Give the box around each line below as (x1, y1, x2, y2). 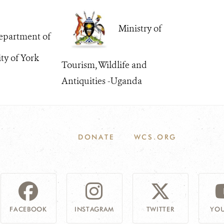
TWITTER (146, 204, 174, 213)
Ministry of (116, 22, 162, 35)
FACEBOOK (9, 204, 47, 213)
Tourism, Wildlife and (61, 58, 147, 71)
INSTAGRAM (74, 204, 114, 213)
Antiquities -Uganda (61, 74, 142, 87)
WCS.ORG (133, 132, 177, 141)
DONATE (77, 132, 114, 141)
